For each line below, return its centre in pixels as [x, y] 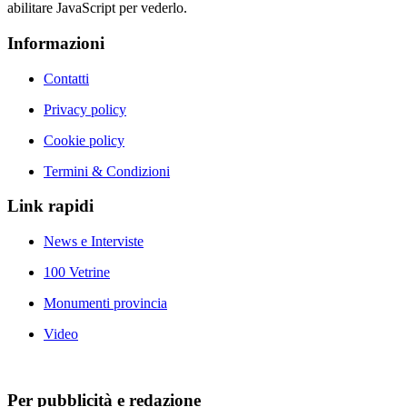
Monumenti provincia [105, 303]
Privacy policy [85, 109]
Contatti [66, 78]
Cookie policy [84, 140]
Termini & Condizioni [107, 171]
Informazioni [56, 43]
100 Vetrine [77, 273]
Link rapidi [50, 206]
